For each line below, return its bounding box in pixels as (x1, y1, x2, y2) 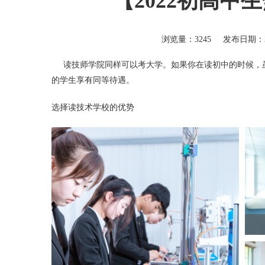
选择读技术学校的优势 (51, 103, 134, 112)
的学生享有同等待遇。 (51, 76, 134, 85)
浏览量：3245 (161, 35, 211, 44)
